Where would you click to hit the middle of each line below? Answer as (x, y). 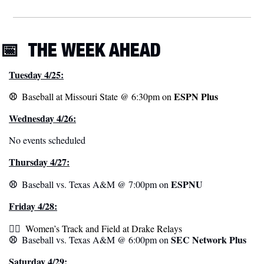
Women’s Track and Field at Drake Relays (103, 228)
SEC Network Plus (209, 239)
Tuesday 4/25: (36, 74)
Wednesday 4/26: (42, 118)
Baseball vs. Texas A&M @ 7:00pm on (96, 184)
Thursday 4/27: (39, 161)
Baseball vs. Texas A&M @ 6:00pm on (96, 239)
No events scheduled (47, 140)
